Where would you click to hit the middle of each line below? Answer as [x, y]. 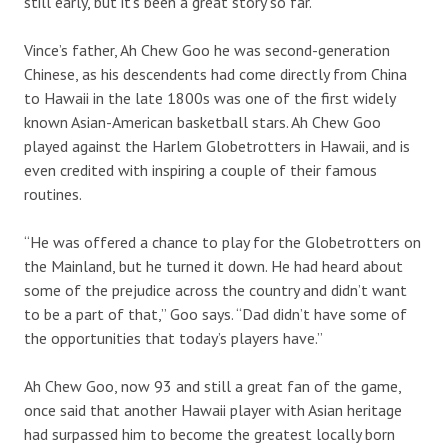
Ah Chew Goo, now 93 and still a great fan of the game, [212, 385]
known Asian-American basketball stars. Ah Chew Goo [202, 121]
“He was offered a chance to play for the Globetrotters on [222, 241]
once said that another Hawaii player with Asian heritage [213, 409]
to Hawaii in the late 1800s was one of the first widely [209, 97]
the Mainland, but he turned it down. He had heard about [213, 265]
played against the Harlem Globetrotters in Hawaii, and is [217, 145]
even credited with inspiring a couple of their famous [200, 169]
